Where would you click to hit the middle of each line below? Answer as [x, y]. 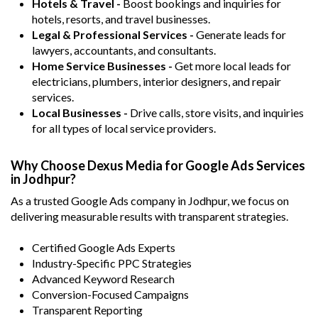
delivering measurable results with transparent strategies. [149, 216]
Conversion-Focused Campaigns [110, 294]
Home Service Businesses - [102, 65]
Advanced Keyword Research [103, 278]
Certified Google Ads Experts [104, 247]
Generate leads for [240, 34]
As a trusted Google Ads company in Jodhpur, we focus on [150, 200]
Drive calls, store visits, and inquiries [216, 112]
